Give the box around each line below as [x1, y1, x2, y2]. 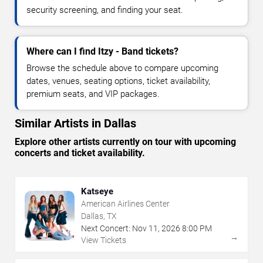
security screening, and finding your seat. [26, 5, 183, 16]
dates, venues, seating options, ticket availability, [26, 76, 210, 87]
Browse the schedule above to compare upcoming [26, 63, 218, 74]
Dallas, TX [81, 211, 117, 221]
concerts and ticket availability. [15, 147, 145, 159]
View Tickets [81, 235, 126, 245]
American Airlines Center [81, 199, 170, 209]
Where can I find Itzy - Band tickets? [26, 46, 178, 58]
